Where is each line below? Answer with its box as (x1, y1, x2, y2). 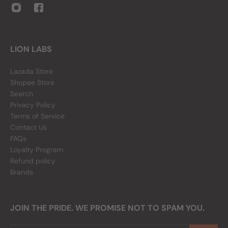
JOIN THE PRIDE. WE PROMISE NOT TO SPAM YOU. (10, 203, 205, 213)
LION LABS (10, 44, 52, 54)
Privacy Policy (10, 100, 55, 109)
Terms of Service (10, 111, 65, 121)
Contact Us (10, 123, 47, 132)
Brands (10, 167, 33, 177)
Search (10, 89, 33, 98)
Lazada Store (10, 67, 53, 76)
